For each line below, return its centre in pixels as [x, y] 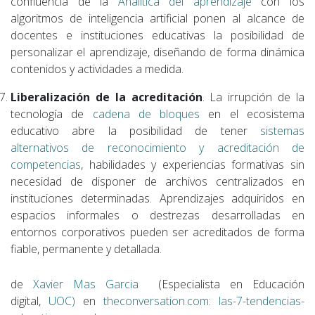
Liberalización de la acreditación [107, 97]
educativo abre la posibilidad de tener [135, 130]
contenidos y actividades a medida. [97, 69]
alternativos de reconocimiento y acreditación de [157, 147]
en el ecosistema [252, 114]
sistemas [282, 130]
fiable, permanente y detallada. [86, 249]
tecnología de [52, 114]
